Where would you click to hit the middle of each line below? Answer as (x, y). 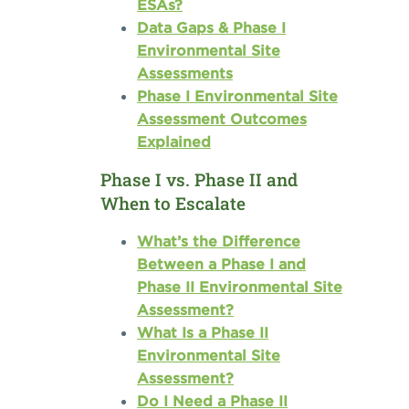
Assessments (185, 73)
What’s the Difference (219, 241)
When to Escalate (173, 204)
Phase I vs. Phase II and (199, 180)
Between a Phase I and (221, 264)
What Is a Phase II (203, 333)
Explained (174, 142)
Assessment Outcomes (222, 119)
